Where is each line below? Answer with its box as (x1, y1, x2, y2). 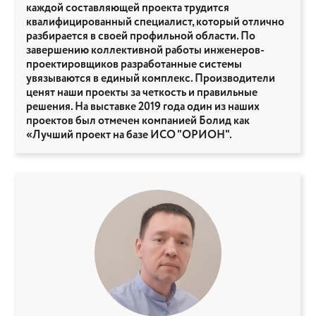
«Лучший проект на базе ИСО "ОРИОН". (26, 127, 232, 144)
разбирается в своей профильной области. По (26, 28, 255, 45)
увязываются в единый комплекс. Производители (26, 71, 275, 87)
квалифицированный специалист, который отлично (26, 14, 284, 31)
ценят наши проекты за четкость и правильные (26, 85, 257, 102)
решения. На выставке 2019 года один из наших (26, 99, 260, 116)
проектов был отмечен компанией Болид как (26, 113, 250, 130)
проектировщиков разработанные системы (26, 56, 242, 73)
